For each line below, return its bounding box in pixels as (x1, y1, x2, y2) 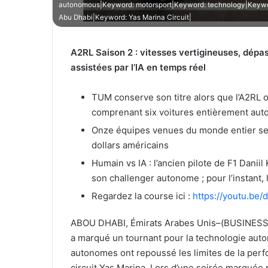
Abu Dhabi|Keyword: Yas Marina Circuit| (59, 13, 191, 22)
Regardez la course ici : (92, 190, 193, 202)
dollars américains (92, 139, 169, 151)
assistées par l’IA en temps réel (71, 61, 206, 73)
